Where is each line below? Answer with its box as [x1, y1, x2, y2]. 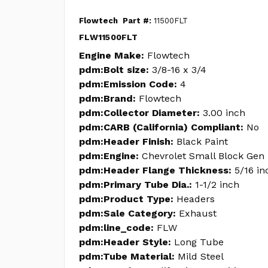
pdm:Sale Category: [79, 208, 176, 219]
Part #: [123, 16, 151, 25]
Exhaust [179, 208, 217, 219]
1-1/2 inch [195, 179, 239, 190]
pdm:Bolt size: [79, 64, 149, 75]
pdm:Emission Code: [79, 78, 177, 90]
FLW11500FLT [79, 32, 138, 42]
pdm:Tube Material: [79, 251, 175, 262]
